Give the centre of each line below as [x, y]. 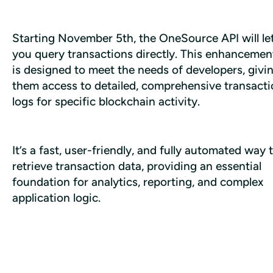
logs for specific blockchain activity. [108, 101]
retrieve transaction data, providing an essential [137, 166]
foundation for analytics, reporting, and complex [138, 182]
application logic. [56, 197]
